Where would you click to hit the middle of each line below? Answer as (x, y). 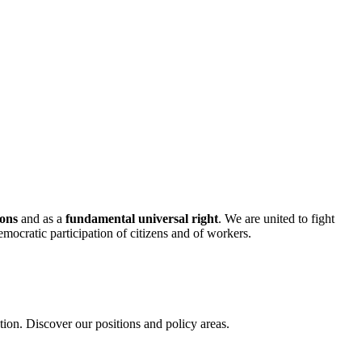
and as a (42, 219)
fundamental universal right (142, 219)
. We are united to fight (276, 219)
